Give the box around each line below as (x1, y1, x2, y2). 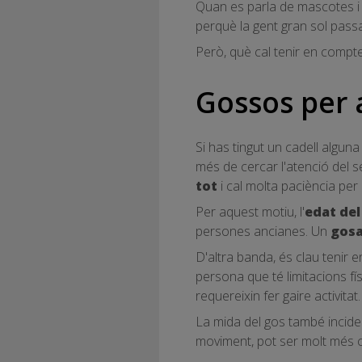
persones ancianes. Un (196, 221, 330, 240)
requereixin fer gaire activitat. (196, 286, 360, 305)
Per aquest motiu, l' (196, 202, 305, 221)
